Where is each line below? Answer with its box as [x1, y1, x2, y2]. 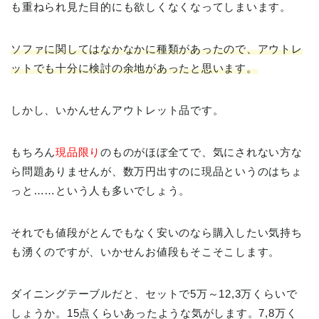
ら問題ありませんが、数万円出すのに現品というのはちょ [11, 165, 303, 177]
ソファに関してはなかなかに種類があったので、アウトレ [11, 43, 303, 55]
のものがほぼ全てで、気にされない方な [100, 146, 303, 158]
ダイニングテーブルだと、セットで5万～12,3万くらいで [11, 288, 298, 300]
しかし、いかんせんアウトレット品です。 [11, 104, 224, 116]
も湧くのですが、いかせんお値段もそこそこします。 [11, 246, 281, 258]
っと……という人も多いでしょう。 [11, 184, 191, 197]
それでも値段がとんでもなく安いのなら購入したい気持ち [11, 226, 303, 239]
